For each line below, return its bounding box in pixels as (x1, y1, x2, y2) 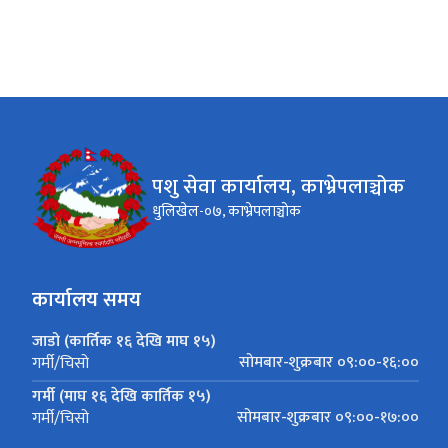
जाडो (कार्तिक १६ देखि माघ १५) (32, 328, 216, 356)
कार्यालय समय (32, 283, 141, 318)
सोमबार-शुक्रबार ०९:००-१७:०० (236, 404, 419, 432)
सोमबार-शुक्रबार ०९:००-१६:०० (238, 349, 419, 377)
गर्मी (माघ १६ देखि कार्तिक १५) (32, 383, 211, 411)
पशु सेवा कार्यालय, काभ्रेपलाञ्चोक (152, 169, 405, 205)
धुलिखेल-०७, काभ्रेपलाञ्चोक (152, 199, 301, 225)
